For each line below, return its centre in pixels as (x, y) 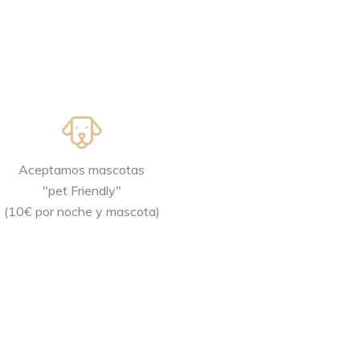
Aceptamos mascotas (82, 170)
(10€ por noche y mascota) (82, 211)
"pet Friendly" (82, 190)
